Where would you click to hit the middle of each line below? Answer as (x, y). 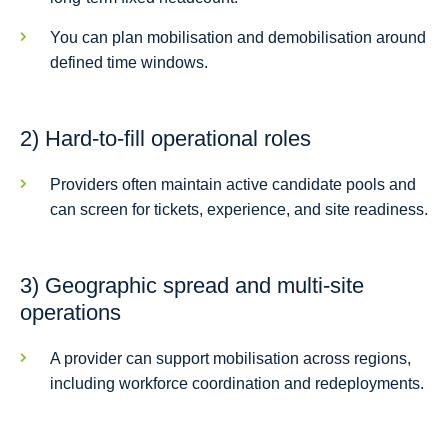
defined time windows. (129, 63)
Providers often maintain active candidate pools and (233, 185)
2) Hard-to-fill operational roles (165, 139)
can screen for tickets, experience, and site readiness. (239, 210)
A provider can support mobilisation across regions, (230, 359)
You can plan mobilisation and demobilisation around (238, 38)
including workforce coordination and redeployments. (237, 384)
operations (70, 313)
